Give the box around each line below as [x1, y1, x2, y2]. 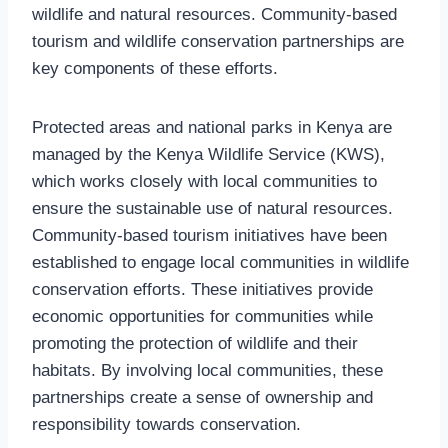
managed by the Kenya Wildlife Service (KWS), [32, 144, 385, 164]
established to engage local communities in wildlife [32, 252, 409, 272]
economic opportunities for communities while [32, 306, 373, 326]
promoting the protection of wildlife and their [32, 333, 358, 353]
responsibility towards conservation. [32, 414, 301, 434]
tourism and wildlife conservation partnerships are [32, 31, 404, 51]
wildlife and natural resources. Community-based [32, 4, 397, 24]
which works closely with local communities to [32, 171, 377, 191]
